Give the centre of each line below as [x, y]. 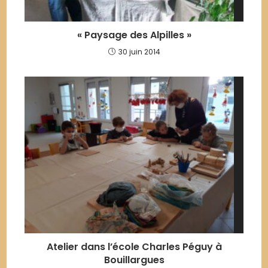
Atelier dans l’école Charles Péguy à [134, 246]
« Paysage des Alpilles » [134, 34]
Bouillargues [134, 260]
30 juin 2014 [139, 51]
